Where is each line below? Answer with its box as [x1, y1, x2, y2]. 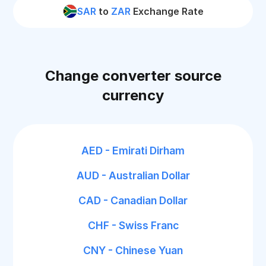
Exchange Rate [130, 5, 204, 17]
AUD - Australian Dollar [76, 169, 190, 182]
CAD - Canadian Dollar [78, 194, 188, 207]
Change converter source [45, 67, 221, 84]
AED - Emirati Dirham [81, 144, 185, 157]
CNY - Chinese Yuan [83, 244, 183, 256]
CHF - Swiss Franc [87, 219, 179, 232]
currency [102, 87, 164, 104]
